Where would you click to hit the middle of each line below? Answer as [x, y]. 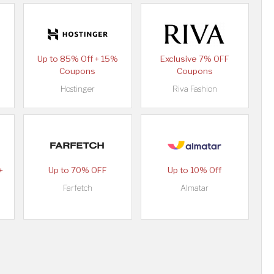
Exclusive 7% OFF [194, 59]
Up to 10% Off [195, 170]
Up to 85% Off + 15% [77, 59]
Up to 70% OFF [77, 170]
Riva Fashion [194, 89]
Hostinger [77, 89]
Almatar [195, 188]
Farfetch [77, 188]
